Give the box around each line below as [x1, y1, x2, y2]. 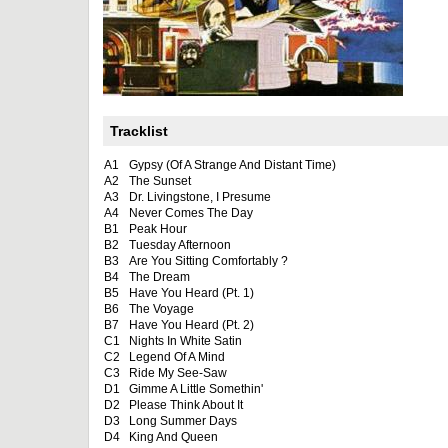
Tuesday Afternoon [129, 238, 231, 252]
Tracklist [110, 123, 168, 139]
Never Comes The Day [129, 206, 253, 220]
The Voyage [129, 302, 194, 316]
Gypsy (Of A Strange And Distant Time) [129, 158, 336, 172]
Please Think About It [129, 398, 243, 412]
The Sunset [129, 174, 191, 188]
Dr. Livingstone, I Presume [129, 190, 271, 204]
